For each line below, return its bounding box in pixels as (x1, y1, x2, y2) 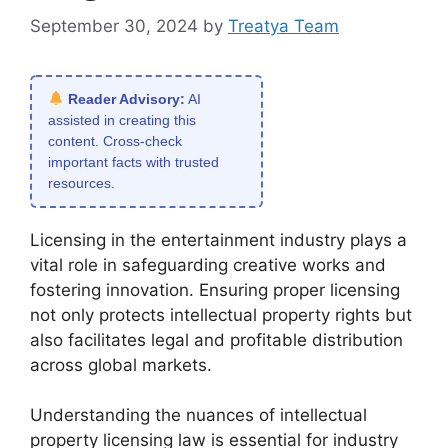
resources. (48, 174, 115, 191)
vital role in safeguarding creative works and (30, 254, 386, 275)
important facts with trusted (48, 153, 219, 170)
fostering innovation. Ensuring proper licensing (30, 279, 400, 300)
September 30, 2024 (30, 15, 198, 36)
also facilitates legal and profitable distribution (30, 329, 403, 350)
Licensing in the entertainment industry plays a (30, 229, 407, 250)
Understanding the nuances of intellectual (30, 405, 367, 425)
